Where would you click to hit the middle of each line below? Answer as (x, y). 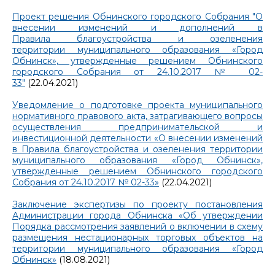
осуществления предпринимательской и (137, 127)
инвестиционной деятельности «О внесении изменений (137, 138)
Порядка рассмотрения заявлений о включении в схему (137, 226)
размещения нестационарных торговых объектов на (137, 237)
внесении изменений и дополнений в (137, 27)
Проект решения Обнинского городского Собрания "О (137, 16)
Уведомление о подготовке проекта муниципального (137, 105)
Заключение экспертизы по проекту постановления (137, 204)
